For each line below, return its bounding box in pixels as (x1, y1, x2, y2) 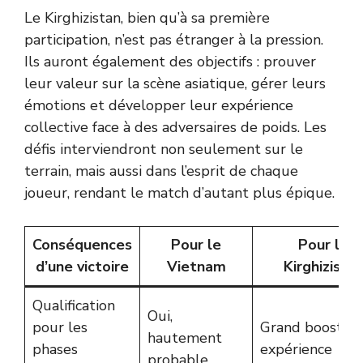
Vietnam (166, 257, 226, 276)
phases (32, 340, 78, 359)
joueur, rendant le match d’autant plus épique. (24, 183, 335, 203)
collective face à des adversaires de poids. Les (24, 117, 327, 137)
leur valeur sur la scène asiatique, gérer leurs (24, 74, 326, 93)
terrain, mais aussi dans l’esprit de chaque (24, 161, 298, 181)
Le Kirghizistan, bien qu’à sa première (24, 8, 270, 28)
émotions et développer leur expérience (24, 96, 293, 115)
